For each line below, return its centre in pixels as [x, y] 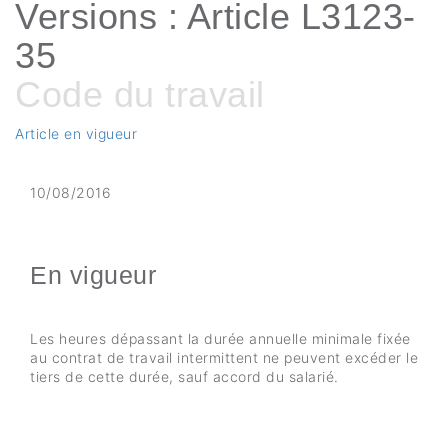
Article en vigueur [76, 133]
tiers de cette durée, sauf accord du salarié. [184, 376]
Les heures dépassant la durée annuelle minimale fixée [220, 338]
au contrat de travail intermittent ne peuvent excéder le [224, 357]
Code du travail [140, 94]
